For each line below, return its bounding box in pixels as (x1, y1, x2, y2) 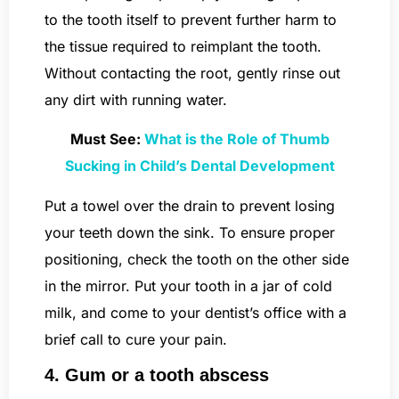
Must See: (69, 130, 144, 149)
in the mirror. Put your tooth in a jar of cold (45, 276, 332, 295)
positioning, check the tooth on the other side (45, 249, 349, 268)
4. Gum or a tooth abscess (45, 364, 269, 385)
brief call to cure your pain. (45, 330, 227, 348)
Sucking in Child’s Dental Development (64, 157, 335, 175)
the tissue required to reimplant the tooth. (45, 37, 322, 55)
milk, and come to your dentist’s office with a (45, 303, 346, 322)
